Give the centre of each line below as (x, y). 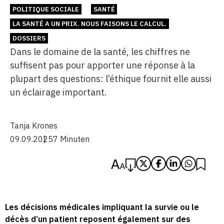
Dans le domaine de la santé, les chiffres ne (100, 52)
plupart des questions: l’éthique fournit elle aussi (111, 79)
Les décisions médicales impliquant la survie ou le (102, 207)
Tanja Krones (34, 125)
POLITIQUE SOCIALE (45, 9)
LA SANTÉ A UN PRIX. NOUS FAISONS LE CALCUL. (89, 24)
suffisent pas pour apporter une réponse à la (102, 65)
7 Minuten (71, 139)
